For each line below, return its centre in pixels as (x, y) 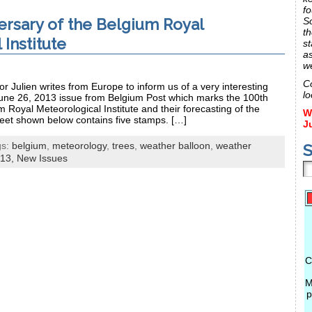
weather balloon (175, 145)
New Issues (42, 158)
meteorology (79, 145)
